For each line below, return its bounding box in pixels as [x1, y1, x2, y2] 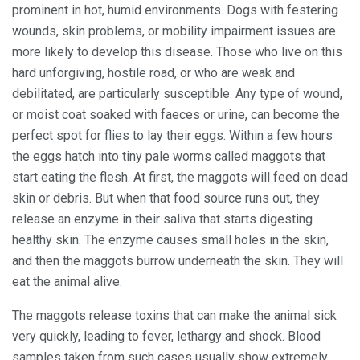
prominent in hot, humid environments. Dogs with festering [12, 2, 338, 18]
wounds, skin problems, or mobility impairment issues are [12, 22, 336, 39]
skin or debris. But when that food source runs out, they [12, 190, 320, 206]
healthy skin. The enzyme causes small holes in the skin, [12, 231, 329, 247]
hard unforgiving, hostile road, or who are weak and [12, 64, 295, 80]
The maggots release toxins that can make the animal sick [12, 307, 337, 323]
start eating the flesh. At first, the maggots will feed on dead [12, 169, 348, 185]
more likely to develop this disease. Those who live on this [12, 43, 342, 59]
